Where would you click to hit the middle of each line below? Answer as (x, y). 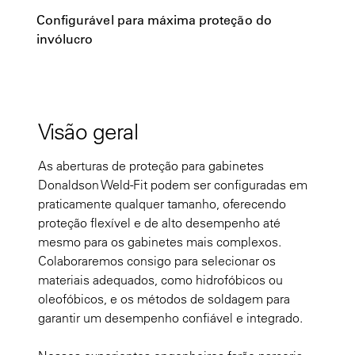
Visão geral (88, 131)
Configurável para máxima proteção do (154, 19)
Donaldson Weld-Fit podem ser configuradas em (173, 184)
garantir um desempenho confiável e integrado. (170, 317)
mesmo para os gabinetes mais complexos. (160, 241)
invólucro (65, 38)
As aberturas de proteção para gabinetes (151, 165)
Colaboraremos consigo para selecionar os (157, 260)
